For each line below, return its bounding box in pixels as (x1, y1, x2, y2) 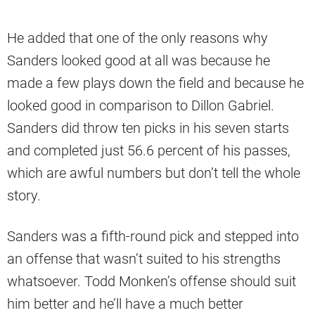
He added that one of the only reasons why (7, 30, 268, 47)
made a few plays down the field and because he (7, 75, 304, 92)
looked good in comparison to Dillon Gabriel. (7, 97, 274, 115)
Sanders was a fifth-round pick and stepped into (7, 228, 299, 245)
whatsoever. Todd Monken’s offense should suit (7, 273, 296, 290)
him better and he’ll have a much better (7, 295, 243, 313)
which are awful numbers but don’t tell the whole (7, 165, 300, 182)
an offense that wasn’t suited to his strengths (7, 250, 281, 268)
